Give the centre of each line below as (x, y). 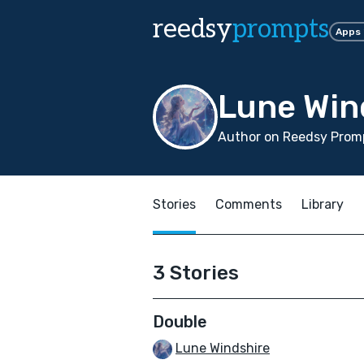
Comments (249, 204)
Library (323, 204)
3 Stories (196, 273)
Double (180, 322)
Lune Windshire (223, 348)
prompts (281, 29)
